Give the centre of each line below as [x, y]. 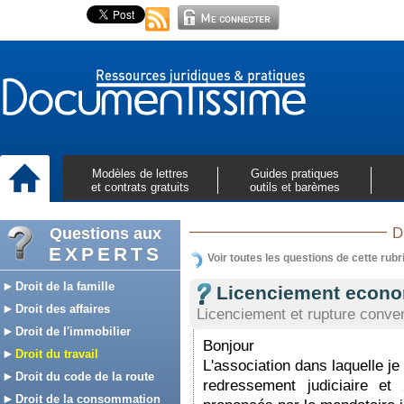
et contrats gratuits [140, 187]
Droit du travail [55, 354]
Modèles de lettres [140, 174]
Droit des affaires [61, 309]
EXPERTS [105, 254]
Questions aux [105, 234]
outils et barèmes [294, 187]
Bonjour [229, 346]
